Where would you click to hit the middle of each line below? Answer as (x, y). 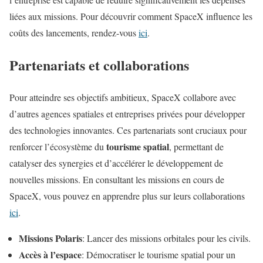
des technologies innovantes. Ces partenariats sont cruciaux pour (128, 130)
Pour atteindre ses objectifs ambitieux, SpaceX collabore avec (123, 97)
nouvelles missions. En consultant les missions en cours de (117, 180)
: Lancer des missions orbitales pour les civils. (166, 238)
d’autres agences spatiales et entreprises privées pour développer (127, 114)
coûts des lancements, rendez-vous (74, 33)
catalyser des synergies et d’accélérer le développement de (116, 163)
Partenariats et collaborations (99, 65)
